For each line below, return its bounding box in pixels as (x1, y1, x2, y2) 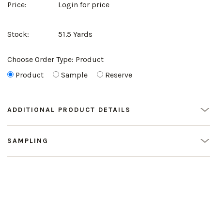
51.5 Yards (58, 30, 93, 39)
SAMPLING (7, 137, 48, 145)
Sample (61, 70, 88, 80)
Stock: (7, 30, 29, 39)
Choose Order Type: (7, 55, 76, 64)
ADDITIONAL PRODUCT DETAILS (7, 106, 131, 114)
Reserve (105, 70, 132, 80)
